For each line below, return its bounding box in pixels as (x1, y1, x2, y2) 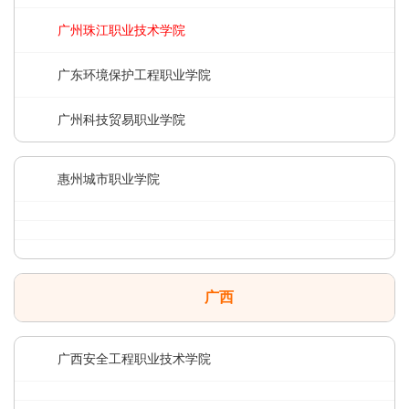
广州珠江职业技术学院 (58, 23, 185, 37)
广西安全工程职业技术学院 (58, 351, 211, 366)
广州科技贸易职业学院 (58, 112, 185, 127)
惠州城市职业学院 (58, 172, 160, 186)
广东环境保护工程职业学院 (58, 68, 211, 82)
